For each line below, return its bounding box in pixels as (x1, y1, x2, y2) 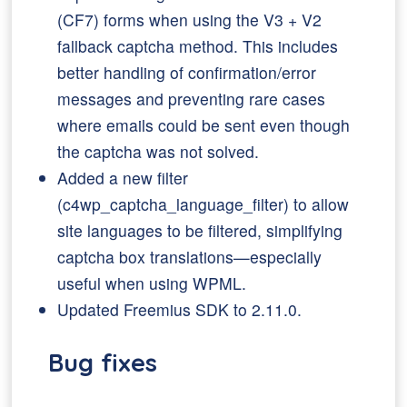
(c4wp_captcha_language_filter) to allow (57, 193, 350, 215)
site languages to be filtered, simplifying (57, 219, 343, 242)
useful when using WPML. (57, 272, 247, 294)
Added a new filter (57, 166, 189, 189)
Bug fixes (48, 347, 158, 378)
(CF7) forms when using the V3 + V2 (57, 8, 323, 31)
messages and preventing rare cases (57, 87, 326, 110)
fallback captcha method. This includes (57, 35, 339, 57)
